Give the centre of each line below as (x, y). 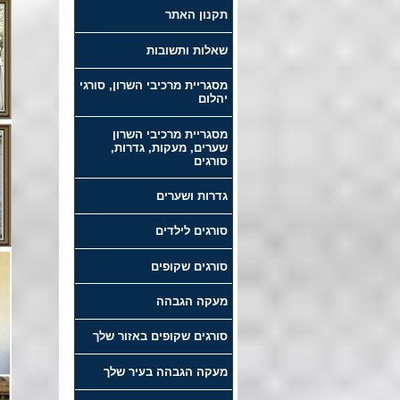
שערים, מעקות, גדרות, (169, 147)
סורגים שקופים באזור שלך (160, 337)
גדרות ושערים (192, 196)
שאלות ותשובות (187, 50)
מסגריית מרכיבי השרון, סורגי (153, 86)
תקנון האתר (196, 15)
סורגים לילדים (191, 231)
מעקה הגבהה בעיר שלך (165, 371)
